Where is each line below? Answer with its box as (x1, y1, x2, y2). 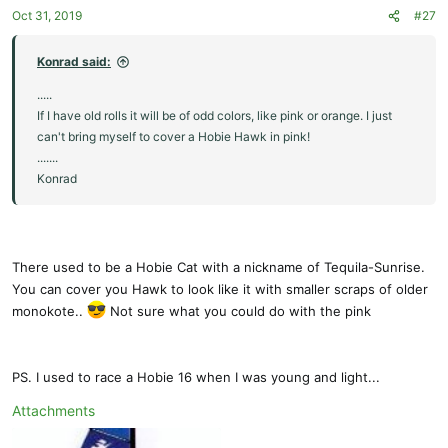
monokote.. (12, 302, 87, 319)
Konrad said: (37, 54, 111, 70)
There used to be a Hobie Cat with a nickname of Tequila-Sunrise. (12, 258, 425, 275)
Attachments (12, 401, 95, 419)
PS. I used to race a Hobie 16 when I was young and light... (12, 368, 380, 385)
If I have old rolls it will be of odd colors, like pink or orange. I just (37, 108, 392, 124)
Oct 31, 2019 (12, 8, 82, 24)
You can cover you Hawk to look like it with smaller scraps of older (12, 280, 428, 297)
